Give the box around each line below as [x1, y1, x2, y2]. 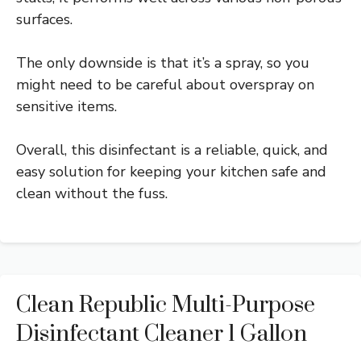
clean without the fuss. [16, 183, 168, 203]
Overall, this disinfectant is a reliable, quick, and [16, 139, 328, 160]
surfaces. [16, 9, 73, 29]
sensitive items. [16, 96, 117, 116]
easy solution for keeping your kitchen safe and [16, 161, 326, 181]
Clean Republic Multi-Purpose [16, 290, 315, 319]
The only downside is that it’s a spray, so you [16, 52, 309, 73]
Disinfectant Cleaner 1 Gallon [16, 319, 307, 348]
